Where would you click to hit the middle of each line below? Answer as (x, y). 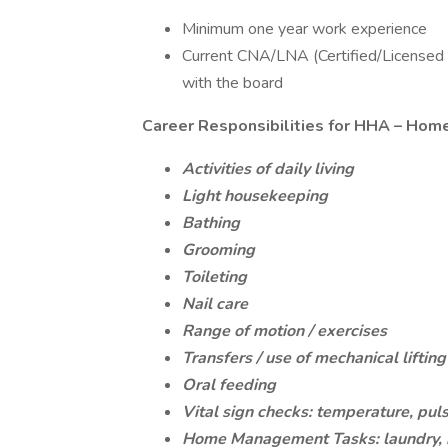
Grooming (218, 250)
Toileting (214, 277)
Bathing (211, 223)
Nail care (215, 304)
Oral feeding (229, 385)
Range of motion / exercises (284, 331)
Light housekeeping (255, 196)
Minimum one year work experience (304, 29)
